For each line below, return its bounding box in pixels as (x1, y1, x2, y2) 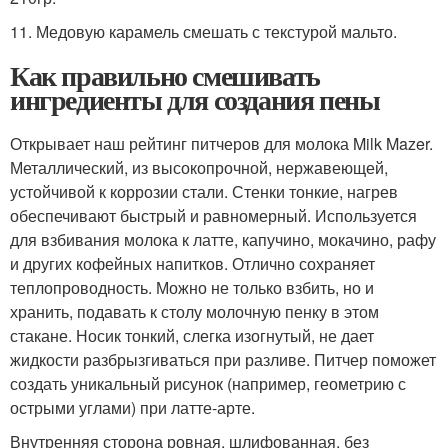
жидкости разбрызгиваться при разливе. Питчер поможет (10, 347, 436, 371)
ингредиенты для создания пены (10, 78, 380, 120)
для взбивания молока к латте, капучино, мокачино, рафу (10, 227, 436, 251)
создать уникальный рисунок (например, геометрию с (10, 371, 406, 395)
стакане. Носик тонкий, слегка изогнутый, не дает (10, 323, 374, 347)
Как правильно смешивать (10, 54, 320, 96)
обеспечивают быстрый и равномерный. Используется (10, 203, 417, 227)
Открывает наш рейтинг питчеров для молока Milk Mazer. (10, 131, 433, 155)
